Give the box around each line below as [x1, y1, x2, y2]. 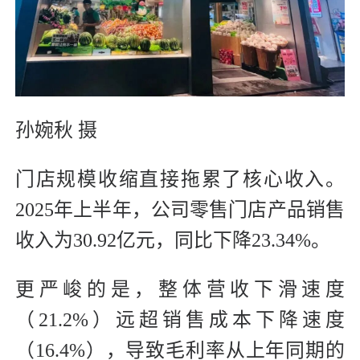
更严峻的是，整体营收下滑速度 [15, 278, 345, 300]
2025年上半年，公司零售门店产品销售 [15, 198, 345, 220]
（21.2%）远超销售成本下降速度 [15, 309, 345, 330]
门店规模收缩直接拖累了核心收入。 [15, 168, 345, 190]
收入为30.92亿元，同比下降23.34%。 [15, 229, 330, 251]
